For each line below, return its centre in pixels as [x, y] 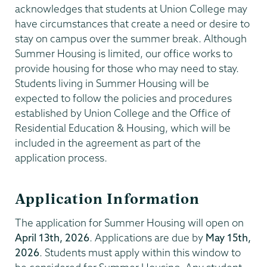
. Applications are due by [148, 238]
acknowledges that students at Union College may [131, 9]
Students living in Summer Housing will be [112, 83]
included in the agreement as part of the [108, 143]
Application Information [108, 199]
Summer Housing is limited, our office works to [124, 54]
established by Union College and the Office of [123, 113]
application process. [61, 158]
